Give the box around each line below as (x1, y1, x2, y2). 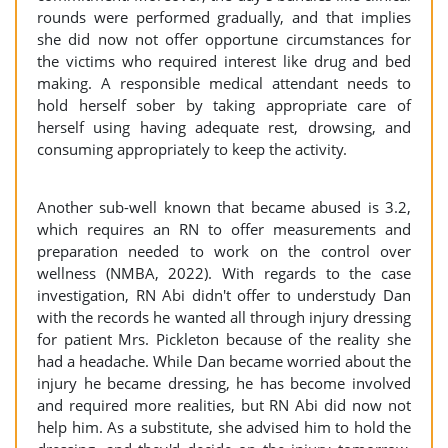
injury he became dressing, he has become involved (37, 373, 411, 393)
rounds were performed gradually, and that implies (37, 7, 411, 27)
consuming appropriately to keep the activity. (37, 139, 347, 159)
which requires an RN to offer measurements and (37, 219, 411, 239)
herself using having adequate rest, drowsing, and (37, 117, 411, 137)
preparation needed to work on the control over (37, 241, 411, 261)
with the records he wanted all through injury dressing (37, 307, 411, 327)
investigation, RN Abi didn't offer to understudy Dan (37, 285, 411, 305)
